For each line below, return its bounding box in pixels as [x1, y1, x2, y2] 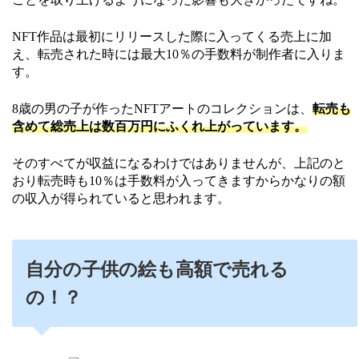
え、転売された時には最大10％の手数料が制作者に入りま [12, 47, 345, 62]
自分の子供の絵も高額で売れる [25, 260, 288, 280]
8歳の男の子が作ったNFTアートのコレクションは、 [12, 102, 313, 116]
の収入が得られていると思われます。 [12, 192, 230, 206]
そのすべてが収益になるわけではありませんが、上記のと [12, 156, 345, 171]
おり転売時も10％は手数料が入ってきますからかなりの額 [12, 174, 345, 188]
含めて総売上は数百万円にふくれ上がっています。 [12, 119, 307, 134]
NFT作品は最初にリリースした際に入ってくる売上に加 [12, 30, 332, 44]
